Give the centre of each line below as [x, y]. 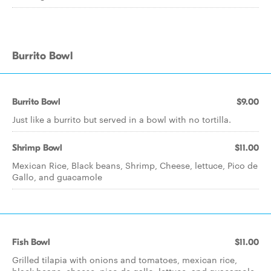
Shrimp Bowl [37, 148]
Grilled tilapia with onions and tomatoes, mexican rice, [125, 260]
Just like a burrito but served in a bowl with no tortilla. [122, 119]
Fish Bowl [31, 242]
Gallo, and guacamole [57, 177]
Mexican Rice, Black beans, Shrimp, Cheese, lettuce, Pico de [135, 165]
